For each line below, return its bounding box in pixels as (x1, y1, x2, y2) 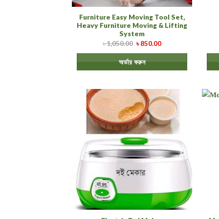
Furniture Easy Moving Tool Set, (79, 13, 185, 22)
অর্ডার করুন (119, 57, 146, 66)
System (119, 29, 145, 38)
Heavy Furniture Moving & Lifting (77, 21, 188, 30)
